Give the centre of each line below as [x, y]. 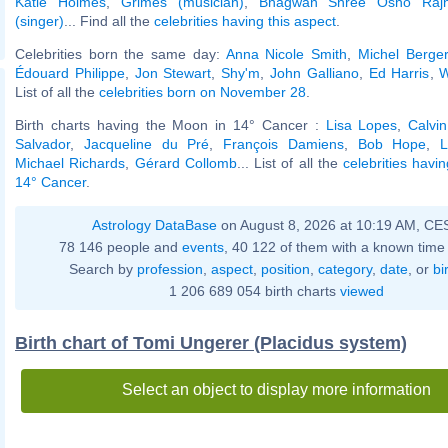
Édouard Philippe [70, 72]
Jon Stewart [173, 72]
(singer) [39, 20]
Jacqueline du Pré [146, 143]
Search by [102, 268]
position [285, 268]
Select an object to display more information [276, 389]
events [203, 246]
